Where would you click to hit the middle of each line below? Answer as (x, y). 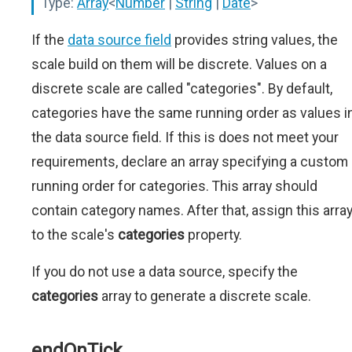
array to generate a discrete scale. (205, 296)
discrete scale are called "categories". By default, (182, 89)
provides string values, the (255, 40)
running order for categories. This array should (174, 186)
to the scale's (75, 235)
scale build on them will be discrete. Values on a (179, 64)
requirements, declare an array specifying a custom (190, 162)
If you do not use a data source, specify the (165, 272)
